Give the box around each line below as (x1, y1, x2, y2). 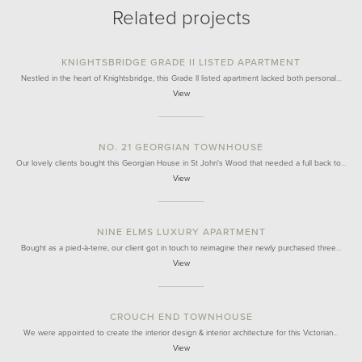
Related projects (112, 6, 250, 30)
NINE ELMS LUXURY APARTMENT (96, 226, 266, 238)
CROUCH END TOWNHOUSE (109, 311, 253, 322)
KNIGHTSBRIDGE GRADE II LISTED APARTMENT (61, 57, 301, 68)
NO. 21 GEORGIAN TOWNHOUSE (99, 141, 263, 153)
